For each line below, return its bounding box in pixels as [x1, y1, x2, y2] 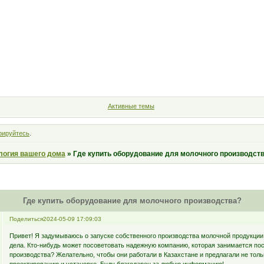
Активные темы [107, 103, 154, 110]
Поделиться [9, 215, 43, 222]
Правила [94, 71, 127, 80]
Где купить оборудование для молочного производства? [22, 196, 242, 206]
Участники [39, 71, 80, 80]
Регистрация [179, 71, 227, 80]
